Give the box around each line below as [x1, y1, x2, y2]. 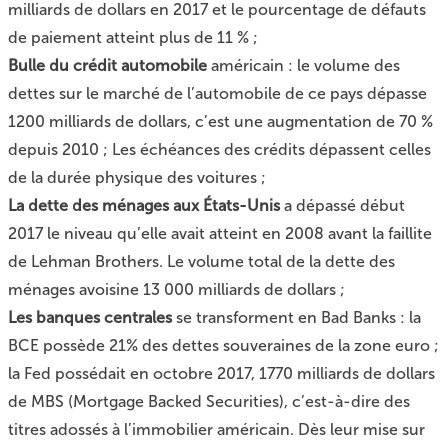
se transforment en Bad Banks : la [172, 307, 421, 327]
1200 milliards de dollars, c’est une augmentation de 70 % [8, 111, 433, 131]
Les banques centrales [8, 307, 172, 327]
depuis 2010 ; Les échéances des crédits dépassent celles [8, 139, 431, 159]
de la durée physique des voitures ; [8, 167, 266, 187]
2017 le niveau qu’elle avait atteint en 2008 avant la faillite [8, 223, 432, 243]
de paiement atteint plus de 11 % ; [8, 27, 258, 47]
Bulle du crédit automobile [8, 55, 207, 75]
